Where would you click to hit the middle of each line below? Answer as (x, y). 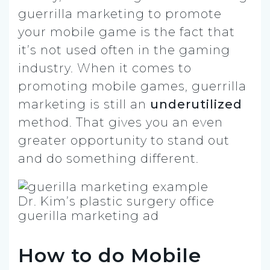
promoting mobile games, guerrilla (132, 86)
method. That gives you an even (121, 122)
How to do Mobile (110, 255)
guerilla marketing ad (89, 215)
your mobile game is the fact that (127, 32)
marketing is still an (84, 104)
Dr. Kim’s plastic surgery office (116, 201)
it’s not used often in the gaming (124, 50)
